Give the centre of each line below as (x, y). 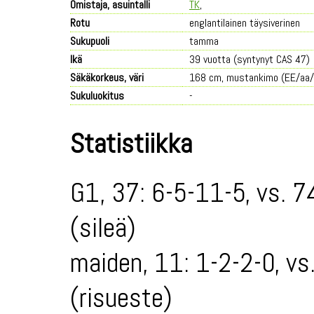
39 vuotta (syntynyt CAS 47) (250, 59)
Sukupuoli (90, 41)
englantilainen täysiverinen (245, 23)
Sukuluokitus (97, 96)
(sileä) (103, 228)
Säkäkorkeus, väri (107, 77)
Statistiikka (131, 144)
